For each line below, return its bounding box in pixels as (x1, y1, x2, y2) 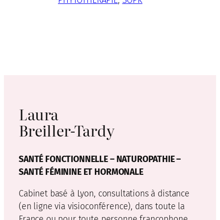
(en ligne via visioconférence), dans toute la (19, 200, 185, 212)
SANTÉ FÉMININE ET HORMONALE (19, 166, 143, 178)
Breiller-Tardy (19, 118, 114, 141)
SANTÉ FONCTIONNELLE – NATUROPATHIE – (19, 154, 181, 165)
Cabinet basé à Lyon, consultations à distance (19, 188, 190, 199)
